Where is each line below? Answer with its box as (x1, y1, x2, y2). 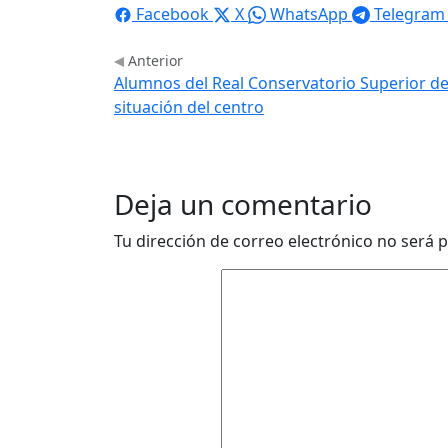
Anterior (124, 50, 183, 70)
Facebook (136, 2, 209, 25)
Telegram (374, 2, 445, 25)
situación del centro (114, 95, 264, 118)
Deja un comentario (114, 184, 372, 223)
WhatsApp (270, 2, 348, 25)
